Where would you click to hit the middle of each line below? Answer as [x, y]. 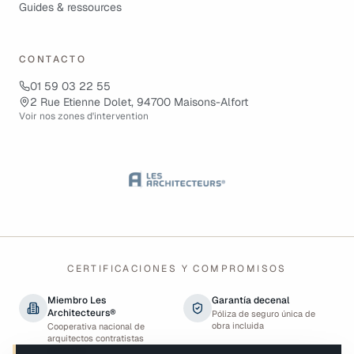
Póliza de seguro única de [264, 313]
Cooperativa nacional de [96, 326]
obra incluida [238, 325]
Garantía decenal [250, 300]
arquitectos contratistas [96, 338]
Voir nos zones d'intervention [84, 116]
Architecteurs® [82, 313]
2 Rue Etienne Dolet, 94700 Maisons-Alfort [139, 102]
